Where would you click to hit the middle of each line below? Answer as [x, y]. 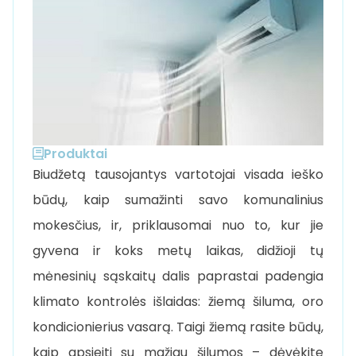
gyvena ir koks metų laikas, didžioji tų [178, 250]
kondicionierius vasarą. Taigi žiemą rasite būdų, [178, 327]
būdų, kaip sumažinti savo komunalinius [178, 199]
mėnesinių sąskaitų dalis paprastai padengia [178, 276]
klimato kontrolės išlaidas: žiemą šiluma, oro [178, 301]
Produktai [75, 153]
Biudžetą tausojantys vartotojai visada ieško [178, 174]
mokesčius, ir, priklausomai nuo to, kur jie [178, 225]
